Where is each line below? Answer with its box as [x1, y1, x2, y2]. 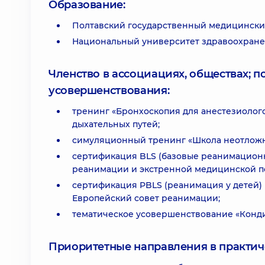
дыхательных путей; [72, 119, 160, 130]
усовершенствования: [49, 84, 170, 97]
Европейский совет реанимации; [72, 193, 220, 203]
